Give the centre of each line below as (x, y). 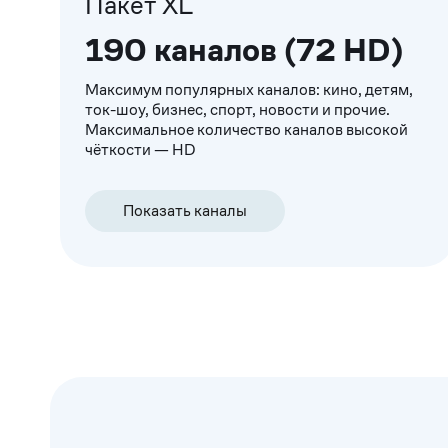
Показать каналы (185, 211)
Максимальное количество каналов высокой (246, 130)
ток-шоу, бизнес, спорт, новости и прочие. (237, 110)
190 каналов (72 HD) (244, 50)
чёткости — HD (140, 150)
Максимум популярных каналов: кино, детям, (249, 90)
